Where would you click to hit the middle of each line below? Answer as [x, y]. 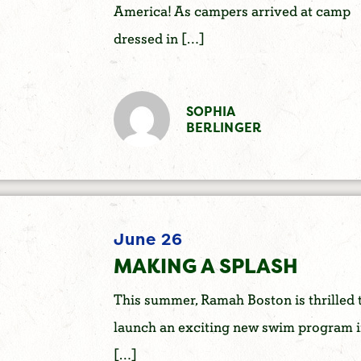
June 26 [148, 239]
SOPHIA [210, 111]
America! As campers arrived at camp [232, 12]
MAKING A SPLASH [205, 266]
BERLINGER [224, 127]
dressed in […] [159, 39]
